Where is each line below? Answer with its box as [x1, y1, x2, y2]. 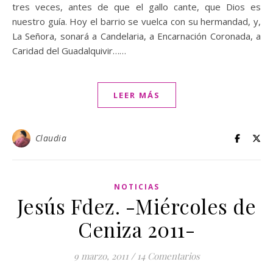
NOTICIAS [113, 182, 160, 192]
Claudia [35, 132, 66, 144]
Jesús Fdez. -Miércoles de [16, 193, 257, 219]
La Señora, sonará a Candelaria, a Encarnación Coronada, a [12, 30, 261, 42]
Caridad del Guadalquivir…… [12, 44, 126, 57]
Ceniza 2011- [78, 216, 195, 243]
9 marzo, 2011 [73, 250, 129, 262]
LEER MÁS [113, 90, 160, 101]
